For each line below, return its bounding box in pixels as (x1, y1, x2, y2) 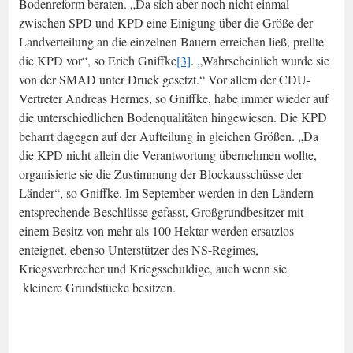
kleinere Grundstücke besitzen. (19, 278, 176, 295)
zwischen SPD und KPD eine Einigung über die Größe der (19, 13, 313, 31)
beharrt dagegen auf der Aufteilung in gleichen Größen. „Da (19, 127, 318, 144)
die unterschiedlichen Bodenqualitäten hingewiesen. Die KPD (19, 108, 327, 125)
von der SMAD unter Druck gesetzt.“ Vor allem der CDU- (19, 70, 310, 87)
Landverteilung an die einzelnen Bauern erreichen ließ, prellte (19, 32, 324, 50)
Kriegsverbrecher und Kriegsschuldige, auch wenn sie (19, 259, 287, 277)
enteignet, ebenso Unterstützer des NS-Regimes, (19, 240, 258, 258)
